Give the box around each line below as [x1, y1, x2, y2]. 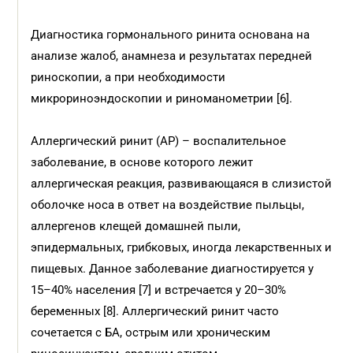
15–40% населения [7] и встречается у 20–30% [31, 283, 287, 297]
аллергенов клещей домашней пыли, [31, 219, 241, 233]
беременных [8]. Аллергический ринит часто [31, 304, 280, 318]
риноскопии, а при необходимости [31, 70, 226, 84]
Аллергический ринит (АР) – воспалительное [31, 134, 287, 148]
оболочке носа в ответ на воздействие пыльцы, [31, 198, 305, 212]
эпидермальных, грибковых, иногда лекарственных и [31, 240, 333, 255]
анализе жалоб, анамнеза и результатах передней [31, 49, 313, 63]
